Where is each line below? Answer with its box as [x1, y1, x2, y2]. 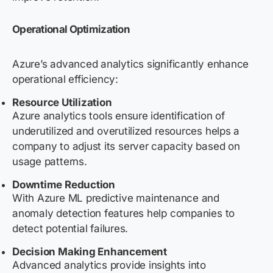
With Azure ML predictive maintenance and [12, 192, 219, 205]
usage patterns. [12, 155, 90, 168]
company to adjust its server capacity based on [12, 140, 240, 153]
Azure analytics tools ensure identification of [12, 110, 225, 122]
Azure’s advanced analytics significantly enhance [12, 58, 249, 71]
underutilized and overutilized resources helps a [12, 125, 240, 138]
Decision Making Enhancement [12, 246, 169, 258]
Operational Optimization [12, 23, 130, 36]
